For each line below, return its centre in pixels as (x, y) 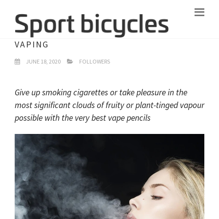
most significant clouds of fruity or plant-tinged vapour (109, 105)
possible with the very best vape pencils (83, 118)
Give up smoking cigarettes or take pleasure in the (101, 92)
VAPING (32, 44)
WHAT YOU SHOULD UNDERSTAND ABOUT (109, 31)
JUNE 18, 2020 (43, 61)
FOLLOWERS (95, 61)
